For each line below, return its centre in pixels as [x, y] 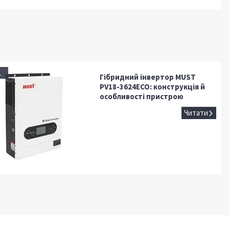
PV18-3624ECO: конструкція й [152, 86]
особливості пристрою [141, 96]
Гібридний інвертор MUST [147, 77]
